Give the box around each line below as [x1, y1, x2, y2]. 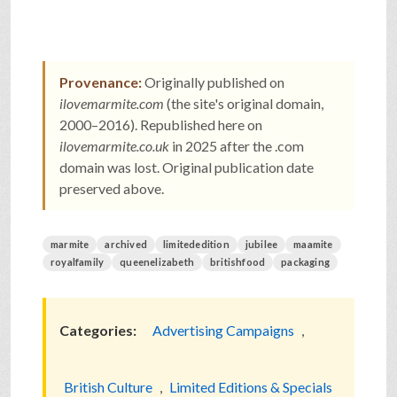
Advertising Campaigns [152, 322, 294, 339]
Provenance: [59, 74, 142, 91]
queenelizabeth [120, 256, 195, 269]
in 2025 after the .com [169, 137, 304, 155]
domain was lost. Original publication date [59, 159, 314, 176]
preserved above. [59, 180, 164, 198]
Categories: [59, 322, 136, 339]
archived [105, 238, 148, 251]
